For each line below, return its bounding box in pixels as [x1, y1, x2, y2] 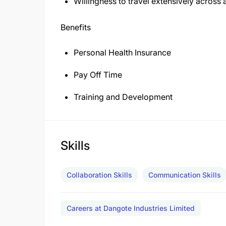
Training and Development [74, 92, 173, 102]
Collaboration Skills [67, 171, 132, 179]
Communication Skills [148, 171, 221, 179]
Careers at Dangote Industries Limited [67, 204, 195, 212]
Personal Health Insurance [74, 47, 171, 58]
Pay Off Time [74, 70, 122, 80]
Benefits [61, 22, 91, 32]
